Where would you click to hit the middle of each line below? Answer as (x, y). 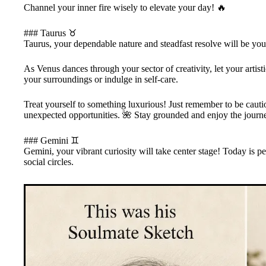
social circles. (49, 161)
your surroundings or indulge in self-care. (101, 79)
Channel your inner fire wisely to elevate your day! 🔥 (125, 7)
